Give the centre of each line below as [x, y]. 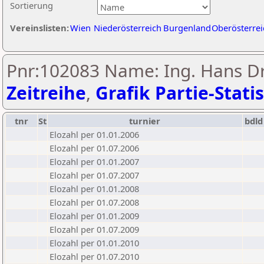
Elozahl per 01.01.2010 [94, 243]
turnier [145, 121]
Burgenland [187, 28]
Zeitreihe [46, 93]
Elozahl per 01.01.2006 [94, 134]
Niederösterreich [128, 28]
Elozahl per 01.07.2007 [94, 175]
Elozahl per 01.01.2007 [94, 161]
